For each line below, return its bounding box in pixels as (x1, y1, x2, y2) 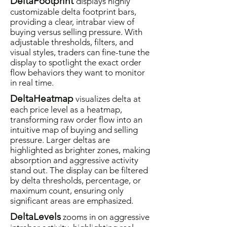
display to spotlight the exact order (10, 57, 141, 67)
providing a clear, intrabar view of (10, 17, 134, 27)
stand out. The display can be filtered (10, 165, 148, 175)
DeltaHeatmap (10, 93, 73, 104)
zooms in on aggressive (61, 212, 149, 222)
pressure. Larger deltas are (10, 135, 110, 145)
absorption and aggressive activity (10, 155, 138, 165)
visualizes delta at (73, 94, 141, 104)
